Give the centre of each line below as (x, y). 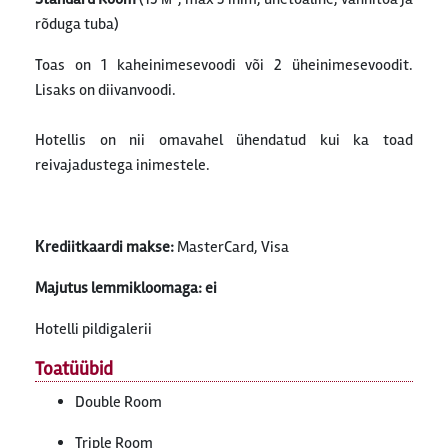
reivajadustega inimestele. (122, 165)
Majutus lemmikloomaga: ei (126, 288)
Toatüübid (74, 369)
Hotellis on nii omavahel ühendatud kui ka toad (224, 140)
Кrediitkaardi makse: (106, 247)
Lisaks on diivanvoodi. (105, 90)
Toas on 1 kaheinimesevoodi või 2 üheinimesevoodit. (224, 65)
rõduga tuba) (77, 24)
